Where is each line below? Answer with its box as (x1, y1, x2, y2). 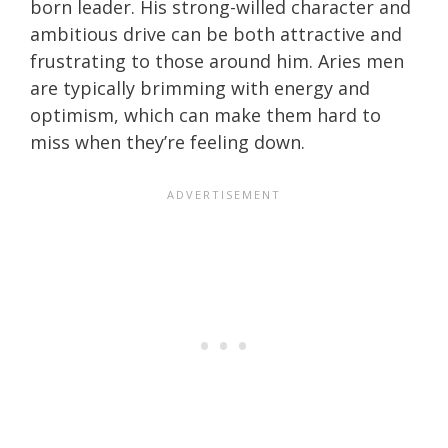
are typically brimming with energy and (30, 75, 370, 100)
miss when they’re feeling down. (30, 129, 305, 154)
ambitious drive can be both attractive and (30, 21, 402, 46)
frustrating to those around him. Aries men (30, 48, 404, 73)
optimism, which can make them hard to (30, 102, 381, 127)
